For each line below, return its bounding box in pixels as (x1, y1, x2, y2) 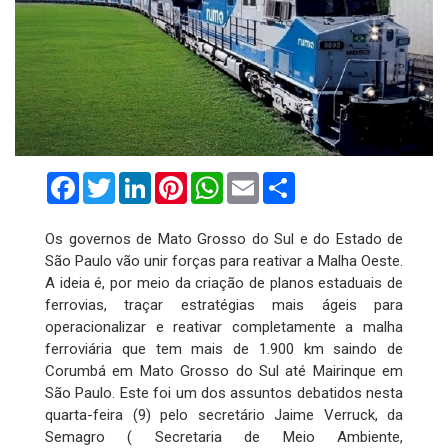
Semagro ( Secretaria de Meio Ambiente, (45, 427, 403, 446)
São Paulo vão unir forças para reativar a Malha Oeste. (45, 251, 403, 270)
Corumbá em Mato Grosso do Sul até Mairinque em (45, 361, 403, 380)
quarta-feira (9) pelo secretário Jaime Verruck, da (45, 405, 403, 424)
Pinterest (187, 169, 252, 189)
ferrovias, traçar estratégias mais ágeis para (45, 295, 403, 314)
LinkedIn (151, 169, 211, 189)
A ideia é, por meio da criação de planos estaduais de (45, 273, 403, 292)
